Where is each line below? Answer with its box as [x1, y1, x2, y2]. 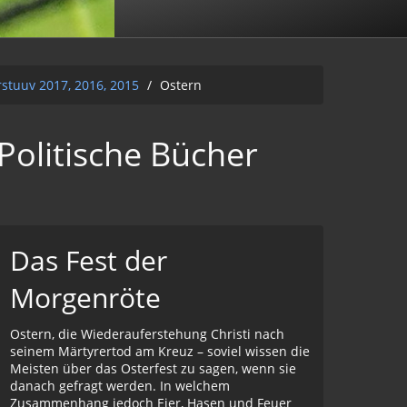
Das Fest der [10, 242, 167, 279]
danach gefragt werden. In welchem [10, 377, 230, 394]
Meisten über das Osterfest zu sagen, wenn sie [10, 360, 296, 377]
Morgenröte [10, 279, 161, 316]
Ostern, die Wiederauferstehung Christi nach [10, 325, 284, 342]
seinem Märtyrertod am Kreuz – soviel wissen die [10, 342, 310, 360]
